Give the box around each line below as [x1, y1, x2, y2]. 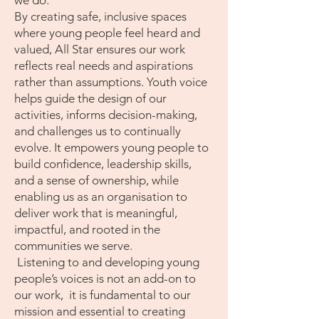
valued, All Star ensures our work [14, 42, 185, 56]
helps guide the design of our [14, 91, 167, 105]
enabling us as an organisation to [14, 189, 187, 204]
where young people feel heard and [14, 26, 200, 40]
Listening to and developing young [14, 255, 199, 269]
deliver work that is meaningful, [14, 206, 177, 220]
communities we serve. [14, 239, 132, 253]
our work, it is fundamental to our [14, 288, 191, 302]
